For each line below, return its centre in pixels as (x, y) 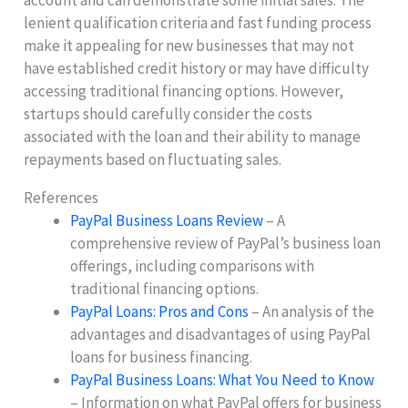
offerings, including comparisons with (193, 266)
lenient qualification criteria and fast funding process (198, 23)
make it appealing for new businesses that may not (189, 46)
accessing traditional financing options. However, (184, 92)
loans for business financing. (162, 357)
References (61, 198)
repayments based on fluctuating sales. (153, 160)
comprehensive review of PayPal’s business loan (226, 244)
